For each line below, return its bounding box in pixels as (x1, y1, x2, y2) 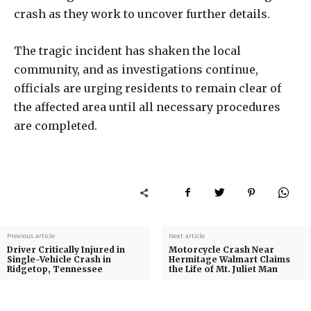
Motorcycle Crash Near (168, 244, 274, 255)
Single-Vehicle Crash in (7, 253, 111, 264)
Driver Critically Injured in (7, 244, 125, 255)
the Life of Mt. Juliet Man (168, 263, 278, 274)
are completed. (14, 118, 97, 133)
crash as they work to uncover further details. (14, 6, 270, 21)
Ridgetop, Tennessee (7, 263, 103, 274)
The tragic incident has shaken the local (14, 43, 241, 58)
